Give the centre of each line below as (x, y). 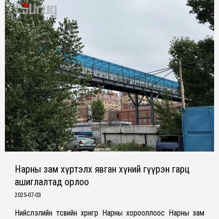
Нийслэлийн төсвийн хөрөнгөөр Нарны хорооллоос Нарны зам (109, 213)
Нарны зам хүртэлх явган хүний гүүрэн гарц (102, 169)
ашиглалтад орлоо (52, 182)
